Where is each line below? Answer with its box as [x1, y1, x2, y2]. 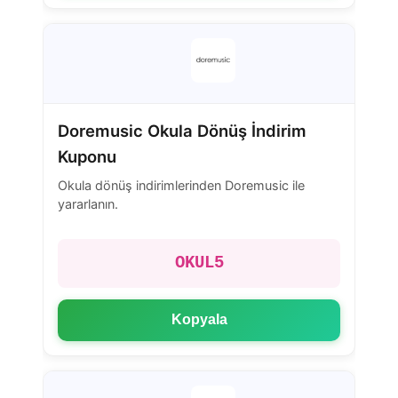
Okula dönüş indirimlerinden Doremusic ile [58, 177, 305, 193]
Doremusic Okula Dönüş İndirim [58, 121, 306, 141]
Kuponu [58, 147, 116, 167]
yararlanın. [58, 195, 118, 211]
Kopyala [171, 312, 227, 328]
